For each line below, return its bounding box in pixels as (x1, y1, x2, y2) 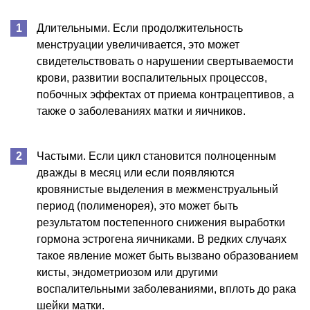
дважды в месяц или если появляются (37, 166, 235, 179)
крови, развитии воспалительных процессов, (37, 71, 267, 84)
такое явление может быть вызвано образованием (37, 249, 298, 262)
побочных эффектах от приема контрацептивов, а (37, 88, 294, 100)
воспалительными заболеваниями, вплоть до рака (37, 282, 296, 295)
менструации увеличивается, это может (37, 38, 239, 51)
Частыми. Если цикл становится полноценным (37, 149, 276, 162)
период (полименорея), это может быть (37, 199, 238, 212)
